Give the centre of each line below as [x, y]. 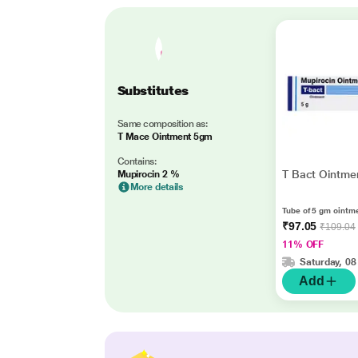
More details [157, 187]
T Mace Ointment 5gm [165, 136]
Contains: [137, 161]
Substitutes [153, 90]
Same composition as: [162, 123]
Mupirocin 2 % [148, 174]
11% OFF [303, 245]
